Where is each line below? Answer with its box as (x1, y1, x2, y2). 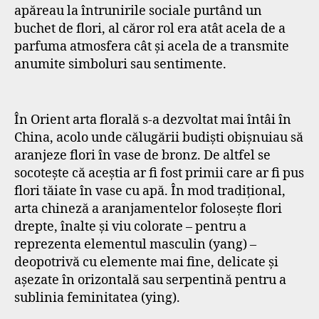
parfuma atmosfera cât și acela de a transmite (14, 38, 289, 55)
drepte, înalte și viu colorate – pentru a (14, 218, 246, 235)
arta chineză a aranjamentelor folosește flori (14, 200, 282, 217)
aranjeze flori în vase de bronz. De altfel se (14, 147, 271, 164)
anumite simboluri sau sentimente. (14, 56, 226, 73)
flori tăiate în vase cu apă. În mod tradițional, (14, 182, 286, 199)
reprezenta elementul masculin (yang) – (14, 236, 256, 253)
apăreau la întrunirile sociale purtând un (14, 3, 262, 19)
